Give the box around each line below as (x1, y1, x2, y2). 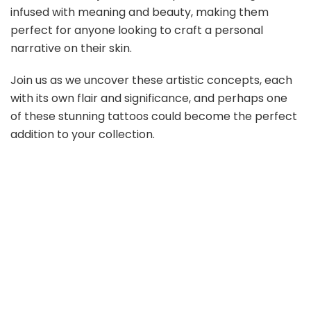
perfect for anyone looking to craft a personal (10, 22, 263, 38)
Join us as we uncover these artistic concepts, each (10, 72, 292, 89)
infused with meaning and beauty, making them (10, 3, 269, 20)
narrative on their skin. (10, 40, 132, 56)
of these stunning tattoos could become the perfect (10, 108, 297, 125)
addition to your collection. (10, 126, 155, 143)
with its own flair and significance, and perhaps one (10, 90, 287, 107)
